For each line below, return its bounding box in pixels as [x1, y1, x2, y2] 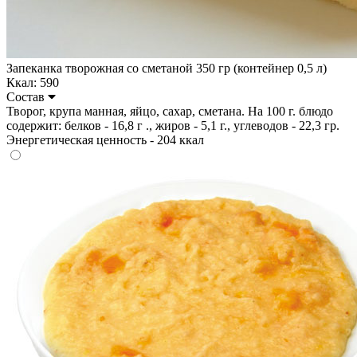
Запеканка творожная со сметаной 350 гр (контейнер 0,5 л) [6, 61, 327, 75]
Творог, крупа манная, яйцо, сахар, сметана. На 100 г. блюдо [6, 104, 333, 118]
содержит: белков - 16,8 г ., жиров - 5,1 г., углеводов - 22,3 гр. [6, 118, 339, 132]
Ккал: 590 [6, 75, 59, 89]
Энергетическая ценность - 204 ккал [6, 132, 204, 147]
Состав [6, 89, 48, 104]
